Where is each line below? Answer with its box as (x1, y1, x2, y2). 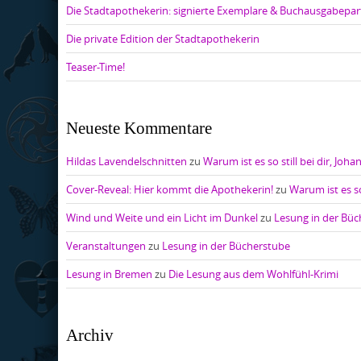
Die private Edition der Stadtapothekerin (66, 31, 259, 46)
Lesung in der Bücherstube (162, 238, 290, 253)
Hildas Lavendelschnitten (66, 153, 187, 168)
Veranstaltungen (66, 238, 146, 253)
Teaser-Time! (66, 59, 125, 74)
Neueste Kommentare (66, 118, 212, 138)
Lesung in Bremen (66, 266, 152, 281)
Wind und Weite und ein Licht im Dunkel (66, 210, 258, 225)
